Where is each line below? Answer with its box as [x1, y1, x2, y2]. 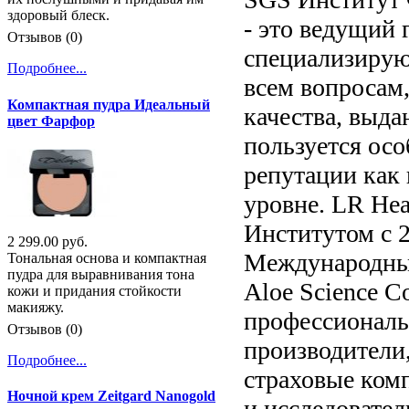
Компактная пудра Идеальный [7, 96, 210, 112]
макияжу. [7, 299, 64, 315]
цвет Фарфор [7, 112, 95, 129]
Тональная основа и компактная [7, 249, 206, 266]
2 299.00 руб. [7, 233, 88, 249]
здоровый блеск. [7, 7, 110, 24]
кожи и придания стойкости [7, 282, 182, 299]
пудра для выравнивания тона [7, 266, 194, 282]
